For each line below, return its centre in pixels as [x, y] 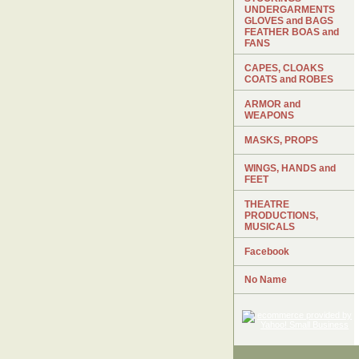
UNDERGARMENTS [290, 10]
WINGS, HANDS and [290, 168]
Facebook [267, 252]
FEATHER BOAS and [292, 32]
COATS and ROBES [289, 79]
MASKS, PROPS [281, 140]
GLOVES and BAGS [289, 21]
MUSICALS [270, 227]
